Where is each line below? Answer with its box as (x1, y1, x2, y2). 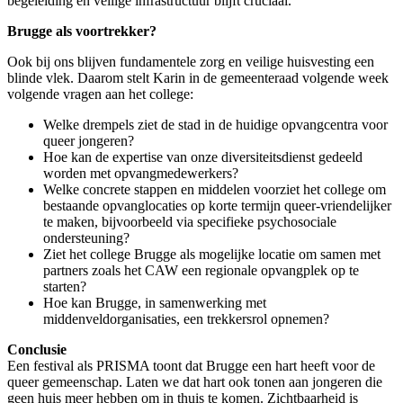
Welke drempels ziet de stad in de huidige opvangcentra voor (43, 117, 388, 133)
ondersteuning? (43, 230, 130, 246)
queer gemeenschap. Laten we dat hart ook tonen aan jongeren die (7, 374, 382, 390)
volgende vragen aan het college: (7, 86, 193, 103)
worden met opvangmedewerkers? (43, 166, 238, 182)
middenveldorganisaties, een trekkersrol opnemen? (43, 311, 329, 327)
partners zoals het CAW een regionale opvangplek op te (43, 263, 359, 279)
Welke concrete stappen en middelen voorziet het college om (43, 182, 386, 198)
